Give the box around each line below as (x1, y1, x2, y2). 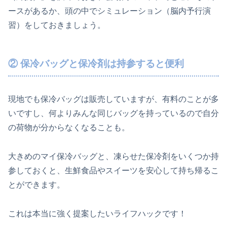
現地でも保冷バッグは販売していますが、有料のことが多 (8, 95, 219, 104)
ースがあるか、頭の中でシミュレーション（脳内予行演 (8, 6, 211, 15)
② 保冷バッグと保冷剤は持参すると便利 (8, 58, 184, 69)
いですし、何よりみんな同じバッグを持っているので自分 (8, 109, 219, 118)
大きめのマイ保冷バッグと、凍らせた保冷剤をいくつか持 (8, 152, 219, 161)
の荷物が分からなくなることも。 (8, 123, 130, 132)
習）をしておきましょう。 (8, 20, 105, 29)
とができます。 (8, 180, 65, 190)
